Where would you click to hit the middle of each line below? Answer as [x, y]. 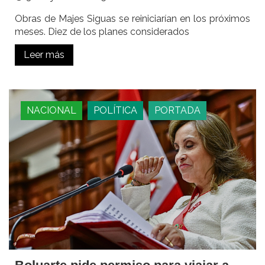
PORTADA [177, 111]
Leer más [44, 55]
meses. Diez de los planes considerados [102, 32]
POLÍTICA [115, 111]
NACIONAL [51, 111]
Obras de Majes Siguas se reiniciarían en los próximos [132, 19]
